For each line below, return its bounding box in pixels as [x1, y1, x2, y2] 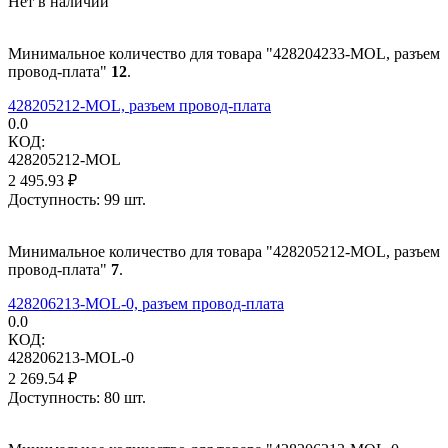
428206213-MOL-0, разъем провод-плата [8, 294, 284, 312]
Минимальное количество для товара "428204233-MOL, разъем [8, 44, 440, 62]
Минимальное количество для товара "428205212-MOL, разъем [8, 242, 440, 260]
